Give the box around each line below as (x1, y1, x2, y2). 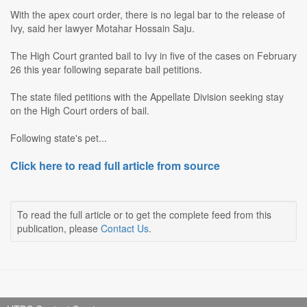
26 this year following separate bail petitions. (10, 62, 202, 77)
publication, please (17, 221, 101, 236)
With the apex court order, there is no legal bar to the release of (10, 8, 285, 22)
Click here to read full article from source (10, 158, 220, 174)
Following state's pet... (10, 131, 107, 145)
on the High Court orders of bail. (10, 103, 149, 118)
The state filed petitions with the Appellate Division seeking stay (10, 90, 284, 104)
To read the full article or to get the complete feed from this (17, 208, 271, 222)
